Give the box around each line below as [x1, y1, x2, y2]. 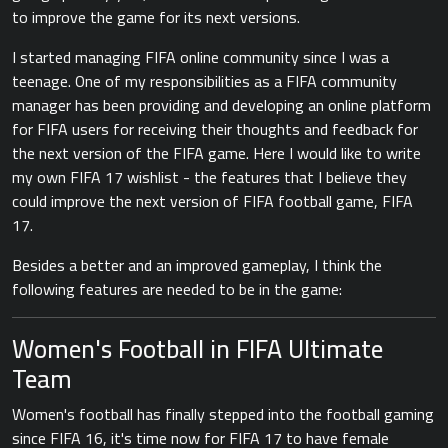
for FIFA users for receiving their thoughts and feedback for [12, 113, 418, 144]
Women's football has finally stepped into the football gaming [12, 398, 434, 429]
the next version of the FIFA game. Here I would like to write [12, 137, 421, 168]
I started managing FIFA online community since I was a [12, 41, 389, 72]
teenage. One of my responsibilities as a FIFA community [12, 65, 397, 96]
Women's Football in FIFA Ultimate [12, 324, 383, 372]
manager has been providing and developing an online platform [12, 89, 431, 120]
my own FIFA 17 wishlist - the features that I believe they [12, 161, 407, 192]
